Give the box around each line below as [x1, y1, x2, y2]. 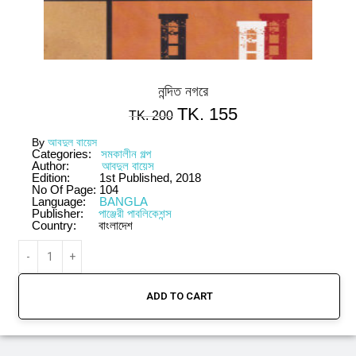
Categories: [32, 147, 95, 161]
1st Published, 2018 [99, 171, 201, 184]
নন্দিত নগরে [158, 83, 208, 99]
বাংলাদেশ [95, 219, 133, 232]
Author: [32, 159, 72, 172]
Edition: [32, 171, 73, 184]
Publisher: [32, 207, 87, 220]
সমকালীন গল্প [101, 147, 151, 161]
